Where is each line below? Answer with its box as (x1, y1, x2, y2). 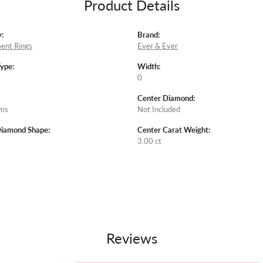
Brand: (137, 29, 160, 41)
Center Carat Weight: (137, 124, 210, 136)
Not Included (137, 104, 180, 115)
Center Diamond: (137, 93, 195, 104)
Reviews (106, 228, 157, 248)
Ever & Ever (137, 41, 178, 52)
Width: (137, 61, 160, 72)
